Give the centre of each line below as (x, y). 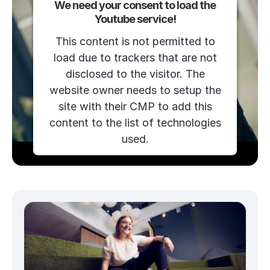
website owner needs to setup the (135, 90)
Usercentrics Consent (160, 165)
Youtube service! (135, 19)
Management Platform (135, 178)
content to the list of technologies (135, 122)
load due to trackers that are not (135, 57)
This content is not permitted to (135, 41)
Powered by (93, 165)
